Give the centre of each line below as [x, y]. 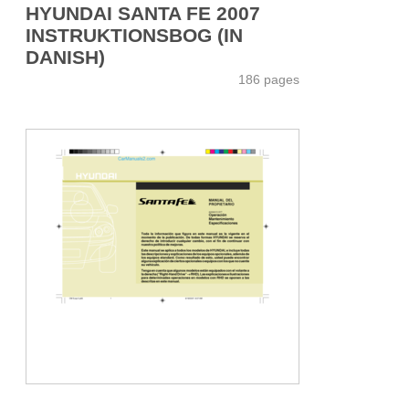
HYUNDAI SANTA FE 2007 [143, 13]
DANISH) [65, 57]
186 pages [269, 79]
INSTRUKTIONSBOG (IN [134, 35]
